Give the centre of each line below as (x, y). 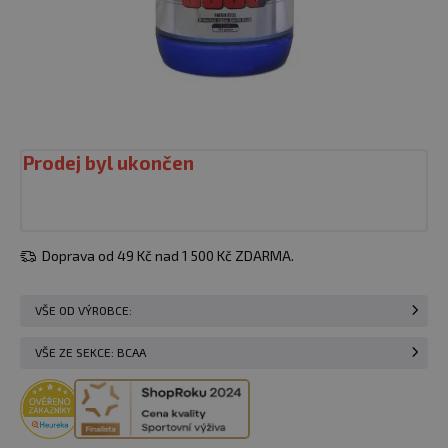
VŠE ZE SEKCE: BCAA (90, 352)
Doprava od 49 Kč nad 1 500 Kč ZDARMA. (166, 255)
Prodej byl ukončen (108, 162)
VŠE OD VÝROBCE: (83, 310)
